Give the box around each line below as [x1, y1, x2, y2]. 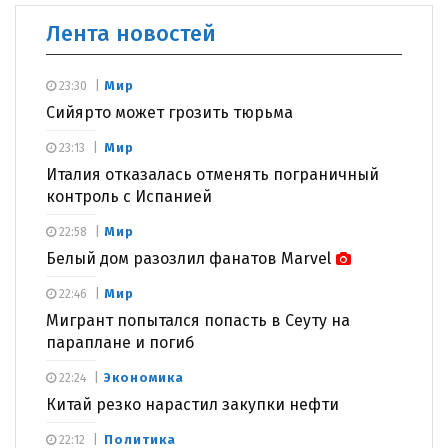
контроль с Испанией [46, 187, 212, 207]
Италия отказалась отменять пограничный [46, 165, 379, 185]
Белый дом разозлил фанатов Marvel [46, 249, 331, 269]
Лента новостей [46, 20, 216, 48]
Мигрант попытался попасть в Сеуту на [46, 311, 350, 331]
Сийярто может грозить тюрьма [46, 103, 293, 123]
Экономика [104, 370, 184, 386]
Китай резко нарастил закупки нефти [46, 395, 339, 415]
